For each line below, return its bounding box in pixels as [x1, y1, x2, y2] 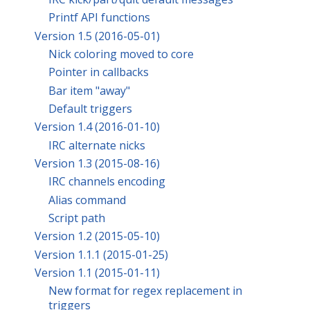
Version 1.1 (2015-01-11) [35, 265, 160, 281]
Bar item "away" [48, 82, 130, 98]
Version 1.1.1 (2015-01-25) [35, 246, 168, 262]
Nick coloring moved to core [48, 46, 194, 62]
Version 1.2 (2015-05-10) [35, 228, 160, 244]
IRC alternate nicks [48, 137, 145, 153]
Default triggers [48, 101, 132, 117]
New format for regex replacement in [48, 283, 242, 299]
